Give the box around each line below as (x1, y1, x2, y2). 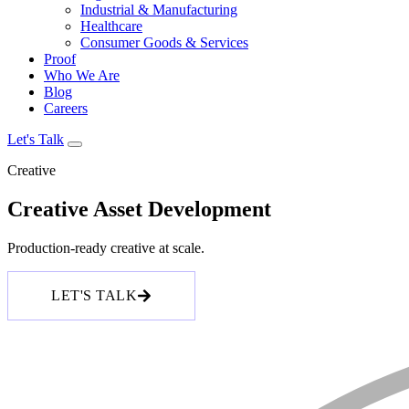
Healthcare (80, 18, 142, 34)
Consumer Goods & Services (80, 35, 248, 50)
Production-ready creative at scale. (7, 239, 204, 256)
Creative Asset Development (7, 196, 271, 221)
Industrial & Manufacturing (80, 2, 237, 17)
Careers (44, 100, 88, 116)
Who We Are (44, 68, 120, 83)
